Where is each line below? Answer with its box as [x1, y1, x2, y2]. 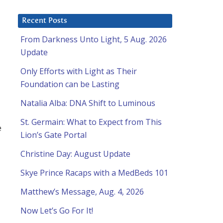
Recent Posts [22, 17, 67, 25]
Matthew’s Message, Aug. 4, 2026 [20, 186, 144, 198]
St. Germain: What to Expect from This [20, 116, 162, 128]
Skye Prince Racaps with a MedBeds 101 [20, 167, 168, 179]
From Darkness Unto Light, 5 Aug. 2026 [20, 34, 167, 45]
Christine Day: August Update [20, 148, 130, 160]
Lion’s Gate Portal [20, 129, 87, 141]
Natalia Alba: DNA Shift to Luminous [20, 98, 155, 109]
